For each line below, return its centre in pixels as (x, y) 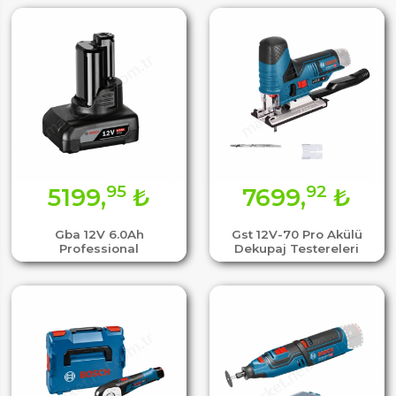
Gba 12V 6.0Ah (99, 235)
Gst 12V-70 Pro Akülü (297, 235)
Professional (99, 249)
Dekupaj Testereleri (297, 249)
